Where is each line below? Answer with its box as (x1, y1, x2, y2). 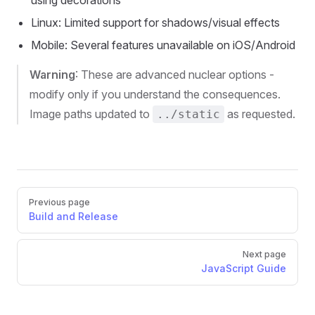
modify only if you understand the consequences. (30, 86, 281, 101)
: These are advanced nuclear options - (75, 67, 274, 82)
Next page (243, 248, 286, 259)
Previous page (29, 196, 90, 207)
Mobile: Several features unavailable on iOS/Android (31, 37, 295, 52)
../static (157, 107, 220, 121)
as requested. (224, 106, 295, 121)
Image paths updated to (30, 106, 153, 121)
